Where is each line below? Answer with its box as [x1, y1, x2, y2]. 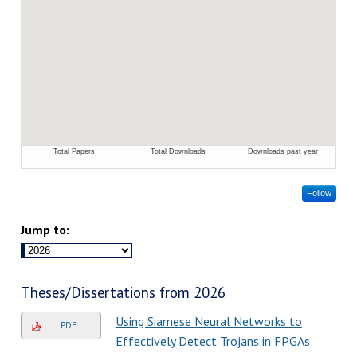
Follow [306, 187, 331, 198]
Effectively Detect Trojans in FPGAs [115, 332, 310, 349]
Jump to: [21, 221, 70, 237]
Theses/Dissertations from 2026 [21, 282, 226, 302]
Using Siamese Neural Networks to [115, 312, 302, 329]
